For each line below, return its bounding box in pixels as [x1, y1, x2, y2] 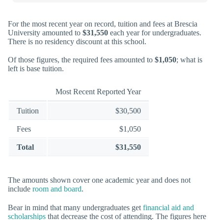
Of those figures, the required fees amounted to [8, 55, 155, 64]
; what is [176, 55, 202, 64]
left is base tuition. [8, 64, 64, 73]
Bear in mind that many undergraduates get [8, 203, 143, 212]
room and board [32, 185, 82, 193]
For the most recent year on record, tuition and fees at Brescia [8, 19, 197, 28]
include [8, 185, 32, 193]
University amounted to [8, 28, 82, 37]
